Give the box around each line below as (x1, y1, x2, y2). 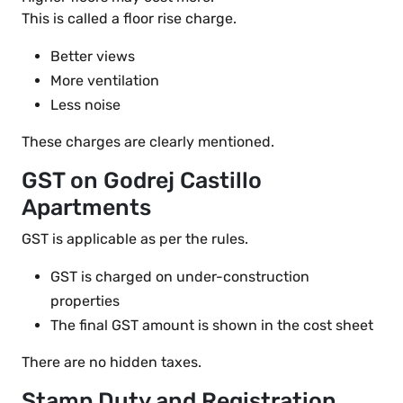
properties (50, 292, 120, 310)
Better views (50, 48, 135, 66)
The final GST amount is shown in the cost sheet (50, 317, 373, 335)
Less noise (50, 96, 121, 114)
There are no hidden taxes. (22, 354, 201, 372)
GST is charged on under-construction (50, 268, 309, 286)
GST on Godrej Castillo (22, 167, 262, 194)
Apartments (22, 194, 151, 221)
